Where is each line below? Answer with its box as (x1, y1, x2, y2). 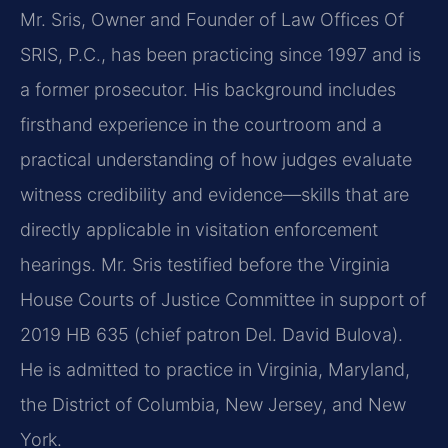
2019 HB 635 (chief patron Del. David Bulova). (20, 323, 403, 345)
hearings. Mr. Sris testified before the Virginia (20, 253, 390, 275)
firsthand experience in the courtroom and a (20, 113, 382, 135)
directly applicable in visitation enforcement (20, 218, 378, 240)
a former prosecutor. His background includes (20, 78, 396, 100)
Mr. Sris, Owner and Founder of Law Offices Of (20, 8, 404, 30)
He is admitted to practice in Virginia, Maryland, (20, 358, 410, 380)
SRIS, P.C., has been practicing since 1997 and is (20, 43, 421, 65)
